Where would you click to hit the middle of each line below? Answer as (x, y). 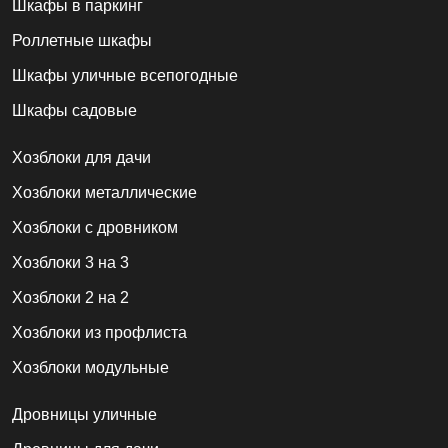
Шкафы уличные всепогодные (125, 75)
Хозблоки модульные (90, 367)
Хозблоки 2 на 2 (70, 297)
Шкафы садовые (74, 110)
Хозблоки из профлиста (99, 332)
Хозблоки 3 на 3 (70, 262)
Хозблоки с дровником (95, 227)
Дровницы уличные (84, 414)
